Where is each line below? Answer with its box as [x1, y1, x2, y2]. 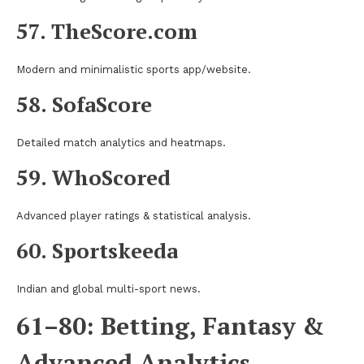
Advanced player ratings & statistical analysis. [16, 209, 251, 222]
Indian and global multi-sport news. [16, 282, 201, 295]
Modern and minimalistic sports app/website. [16, 63, 251, 76]
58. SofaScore [16, 89, 152, 118]
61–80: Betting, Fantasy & [16, 309, 324, 342]
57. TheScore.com [16, 16, 197, 45]
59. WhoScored [16, 162, 171, 191]
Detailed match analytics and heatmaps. [16, 136, 226, 149]
